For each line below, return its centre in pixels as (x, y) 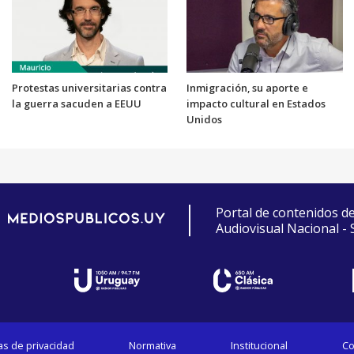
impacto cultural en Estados (256, 103)
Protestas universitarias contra (89, 87)
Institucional (259, 345)
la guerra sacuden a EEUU (76, 103)
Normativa (153, 345)
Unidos (204, 119)
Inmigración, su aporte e (247, 87)
